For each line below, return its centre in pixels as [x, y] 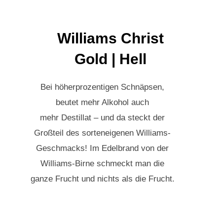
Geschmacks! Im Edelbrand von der [103, 148]
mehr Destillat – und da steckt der [103, 117]
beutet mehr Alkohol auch [103, 102]
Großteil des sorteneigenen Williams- [103, 133]
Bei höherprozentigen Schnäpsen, [103, 87]
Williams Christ [110, 38]
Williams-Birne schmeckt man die [103, 163]
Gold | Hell [110, 59]
